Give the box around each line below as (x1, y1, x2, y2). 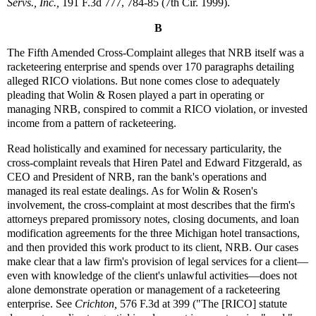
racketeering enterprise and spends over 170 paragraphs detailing (7, 61, 294, 73)
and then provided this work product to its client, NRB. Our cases (7, 241, 298, 254)
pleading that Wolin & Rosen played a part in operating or (7, 89, 264, 102)
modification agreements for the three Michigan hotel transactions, (7, 227, 300, 240)
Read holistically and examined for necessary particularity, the (7, 142, 281, 155)
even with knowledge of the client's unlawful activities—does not (7, 269, 297, 282)
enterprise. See (7, 298, 75, 310)
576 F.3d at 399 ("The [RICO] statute (117, 298, 287, 310)
